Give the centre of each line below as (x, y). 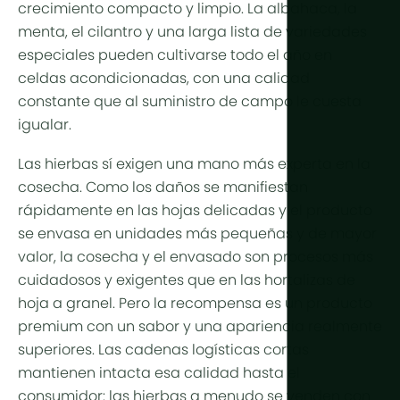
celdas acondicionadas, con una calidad (164, 79)
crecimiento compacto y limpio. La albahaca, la (187, 9)
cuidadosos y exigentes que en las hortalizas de (187, 281)
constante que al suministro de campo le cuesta (190, 102)
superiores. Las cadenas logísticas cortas (163, 350)
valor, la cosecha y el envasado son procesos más (196, 258)
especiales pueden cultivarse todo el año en (175, 56)
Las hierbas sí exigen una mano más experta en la (194, 165)
